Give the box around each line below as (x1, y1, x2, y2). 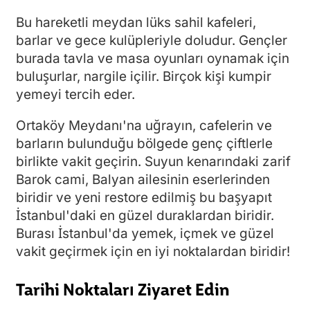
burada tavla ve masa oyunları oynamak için (16, 50, 289, 66)
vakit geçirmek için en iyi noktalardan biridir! (16, 243, 290, 259)
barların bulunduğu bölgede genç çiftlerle (16, 135, 273, 152)
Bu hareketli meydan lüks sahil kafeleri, (16, 14, 256, 30)
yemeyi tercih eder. (16, 86, 135, 102)
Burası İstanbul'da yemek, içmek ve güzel (16, 225, 274, 241)
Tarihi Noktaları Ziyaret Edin (16, 275, 230, 301)
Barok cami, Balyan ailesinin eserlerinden (16, 171, 270, 188)
